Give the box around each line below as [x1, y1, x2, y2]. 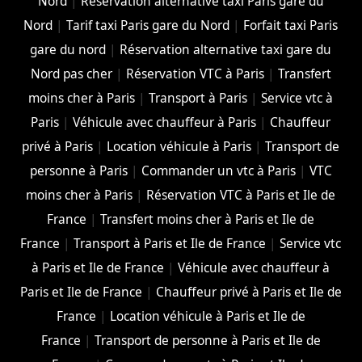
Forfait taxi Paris [243, 16, 339, 34]
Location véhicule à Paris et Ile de [109, 307, 305, 325]
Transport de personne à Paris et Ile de [94, 331, 321, 349]
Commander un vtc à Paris [141, 162, 296, 179]
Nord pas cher [30, 65, 112, 82]
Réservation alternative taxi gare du [120, 40, 332, 58]
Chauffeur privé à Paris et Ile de [155, 283, 342, 301]
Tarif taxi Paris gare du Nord [66, 16, 230, 34]
